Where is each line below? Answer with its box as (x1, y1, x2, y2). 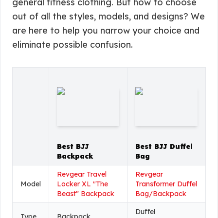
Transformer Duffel (135, 180, 197, 188)
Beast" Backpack (57, 189, 114, 198)
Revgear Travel (57, 170, 107, 179)
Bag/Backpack (135, 189, 186, 198)
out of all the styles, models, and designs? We (12, 11, 205, 22)
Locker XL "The (57, 180, 108, 188)
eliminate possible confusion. (12, 39, 133, 50)
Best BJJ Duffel (135, 142, 193, 151)
